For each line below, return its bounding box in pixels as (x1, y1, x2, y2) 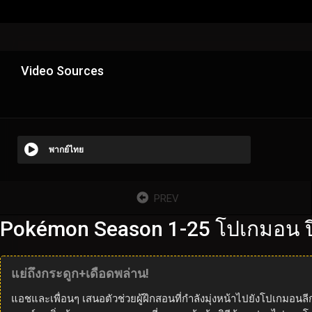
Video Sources (21, 63, 104, 78)
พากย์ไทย (49, 144, 84, 155)
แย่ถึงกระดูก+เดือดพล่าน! (11, 265, 149, 281)
